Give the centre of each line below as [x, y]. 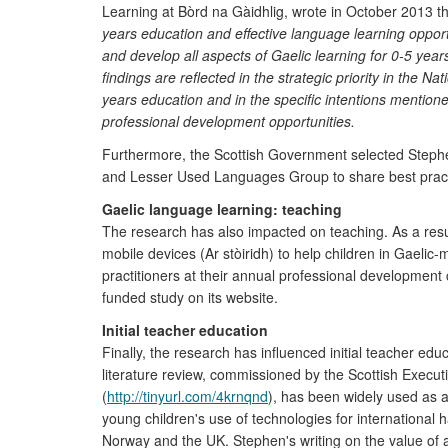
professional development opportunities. [228, 121]
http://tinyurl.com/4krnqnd [187, 396]
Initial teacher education [185, 330]
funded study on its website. [190, 297]
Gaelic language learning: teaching [222, 209]
